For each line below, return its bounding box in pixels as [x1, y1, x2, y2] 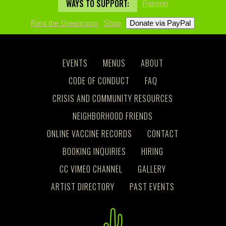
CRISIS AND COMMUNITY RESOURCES [52, 92, 174, 105]
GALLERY [138, 163, 166, 176]
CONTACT [147, 128, 179, 140]
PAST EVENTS [130, 181, 175, 193]
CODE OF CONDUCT [68, 75, 130, 87]
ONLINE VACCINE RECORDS [47, 128, 133, 140]
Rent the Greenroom [31, 18, 99, 27]
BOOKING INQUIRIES [62, 145, 126, 158]
